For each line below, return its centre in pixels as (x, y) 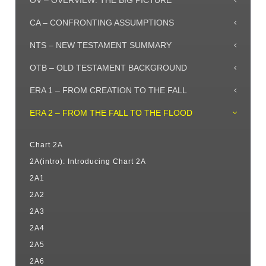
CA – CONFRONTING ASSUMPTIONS (102, 23)
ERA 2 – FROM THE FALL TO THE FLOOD (111, 113)
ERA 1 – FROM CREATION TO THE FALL (108, 90)
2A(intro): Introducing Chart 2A (88, 161)
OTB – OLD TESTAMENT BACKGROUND (108, 68)
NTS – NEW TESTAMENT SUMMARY (101, 45)
